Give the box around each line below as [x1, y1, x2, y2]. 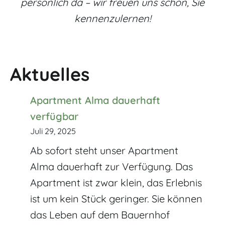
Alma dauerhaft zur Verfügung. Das [30, 160, 193, 173]
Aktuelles [10, 62, 89, 85]
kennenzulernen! [74, 12, 151, 25]
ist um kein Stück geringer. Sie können [30, 192, 202, 205]
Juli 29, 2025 [30, 126, 76, 136]
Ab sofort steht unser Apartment [30, 144, 178, 157]
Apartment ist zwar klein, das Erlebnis [30, 176, 202, 189]
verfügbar [30, 109, 78, 123]
